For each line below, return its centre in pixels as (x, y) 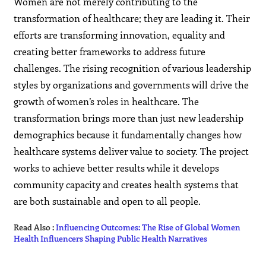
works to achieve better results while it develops (117, 168)
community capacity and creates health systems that (126, 185)
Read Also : (35, 227)
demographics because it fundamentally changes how (128, 135)
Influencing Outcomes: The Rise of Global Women (148, 227)
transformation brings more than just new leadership (129, 118)
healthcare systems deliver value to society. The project (132, 151)
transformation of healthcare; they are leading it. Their (132, 18)
